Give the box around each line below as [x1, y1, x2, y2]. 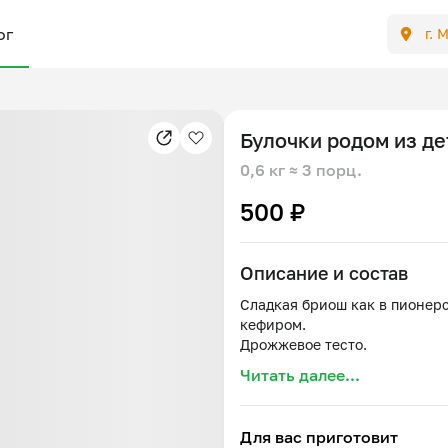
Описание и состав [240, 262, 408, 284]
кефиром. [240, 316, 306, 333]
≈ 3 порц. [289, 160, 362, 180]
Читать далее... [240, 365, 360, 385]
